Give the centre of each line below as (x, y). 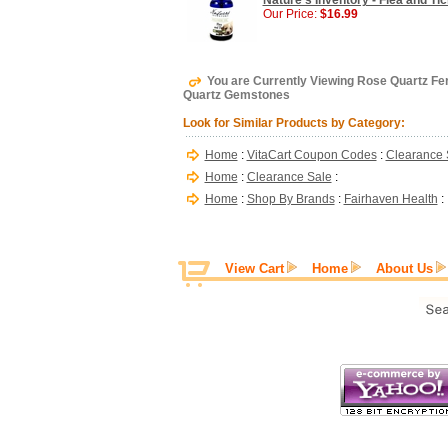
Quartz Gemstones (236, 95)
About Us (404, 268)
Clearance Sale (289, 177)
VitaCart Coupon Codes (311, 155)
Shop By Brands (290, 199)
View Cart (254, 268)
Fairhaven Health (390, 199)
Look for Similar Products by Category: (293, 123)
